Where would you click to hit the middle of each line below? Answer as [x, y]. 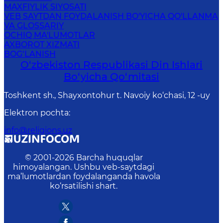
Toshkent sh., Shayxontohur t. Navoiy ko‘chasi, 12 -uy [107, 95]
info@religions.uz [38, 130]
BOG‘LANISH [30, 54]
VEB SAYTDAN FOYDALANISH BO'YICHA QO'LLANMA [111, 16]
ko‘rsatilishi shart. [84, 186]
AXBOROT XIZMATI [42, 45]
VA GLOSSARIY [34, 26]
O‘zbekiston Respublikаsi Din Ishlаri [111, 65]
